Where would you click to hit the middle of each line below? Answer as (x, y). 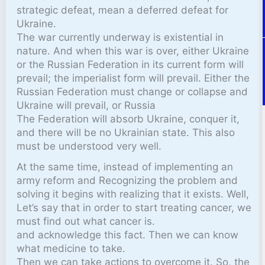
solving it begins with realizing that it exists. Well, (133, 194)
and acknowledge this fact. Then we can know (128, 235)
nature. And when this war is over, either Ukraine (133, 51)
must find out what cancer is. (86, 221)
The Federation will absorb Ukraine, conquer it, (128, 119)
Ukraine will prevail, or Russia (86, 105)
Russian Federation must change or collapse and (132, 91)
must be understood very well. (89, 146)
